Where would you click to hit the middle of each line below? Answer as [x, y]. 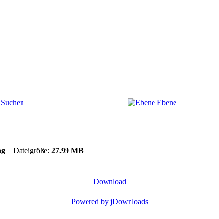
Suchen [12, 102]
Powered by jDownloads [109, 201]
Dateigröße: [32, 150]
